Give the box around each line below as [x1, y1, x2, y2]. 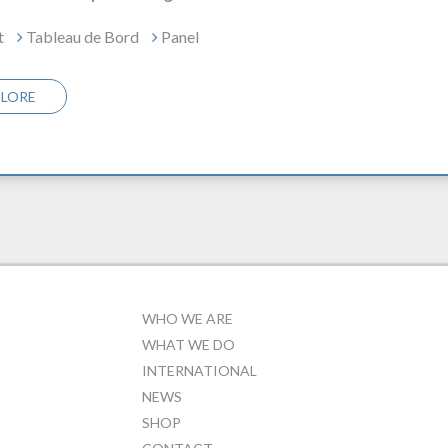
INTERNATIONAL [141, 362, 257, 379]
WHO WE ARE [141, 310, 233, 327]
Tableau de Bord [23, 27, 139, 46]
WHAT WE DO [141, 336, 235, 353]
